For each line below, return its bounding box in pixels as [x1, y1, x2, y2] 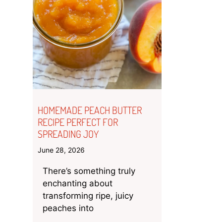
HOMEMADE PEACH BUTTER [38, 103, 142, 116]
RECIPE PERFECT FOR [38, 115, 118, 128]
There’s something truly [43, 166, 135, 176]
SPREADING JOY [38, 127, 99, 140]
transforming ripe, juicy [43, 190, 133, 201]
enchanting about [43, 178, 112, 188]
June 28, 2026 [38, 145, 85, 154]
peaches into [43, 203, 94, 213]
